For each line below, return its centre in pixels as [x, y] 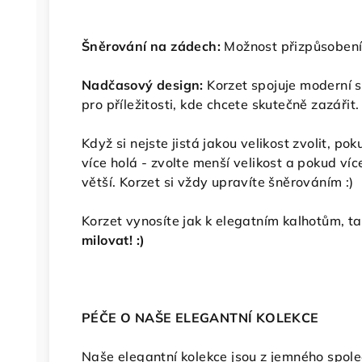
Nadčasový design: [143, 85]
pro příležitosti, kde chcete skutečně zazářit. [221, 104]
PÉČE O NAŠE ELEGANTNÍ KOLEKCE [200, 318]
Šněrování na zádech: [151, 46]
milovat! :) [115, 240]
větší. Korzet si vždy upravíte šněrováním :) [218, 182]
